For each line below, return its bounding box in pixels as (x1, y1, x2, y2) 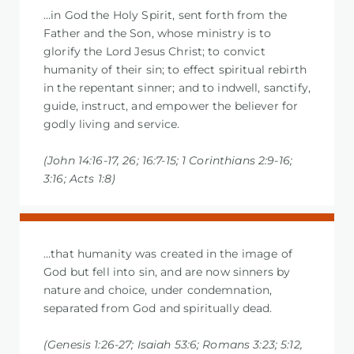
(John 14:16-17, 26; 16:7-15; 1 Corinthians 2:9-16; (43, 153, 293, 168)
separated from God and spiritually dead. (43, 301, 273, 316)
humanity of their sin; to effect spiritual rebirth (43, 62, 307, 77)
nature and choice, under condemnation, (43, 283, 273, 298)
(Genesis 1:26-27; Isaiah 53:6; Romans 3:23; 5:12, (43, 337, 303, 352)
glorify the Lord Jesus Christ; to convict (43, 44, 265, 59)
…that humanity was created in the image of (43, 247, 292, 262)
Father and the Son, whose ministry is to (43, 26, 272, 41)
